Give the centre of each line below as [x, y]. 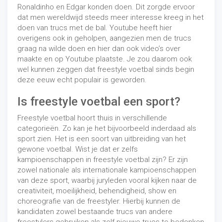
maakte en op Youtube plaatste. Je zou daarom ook [105, 59]
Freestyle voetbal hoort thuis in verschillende [92, 118]
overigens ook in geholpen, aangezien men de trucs [104, 38]
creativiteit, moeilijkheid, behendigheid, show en [97, 191]
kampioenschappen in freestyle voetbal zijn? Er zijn [103, 160]
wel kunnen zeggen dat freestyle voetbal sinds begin [106, 70]
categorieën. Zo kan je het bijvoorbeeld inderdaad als [107, 129]
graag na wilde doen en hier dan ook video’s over [99, 49]
